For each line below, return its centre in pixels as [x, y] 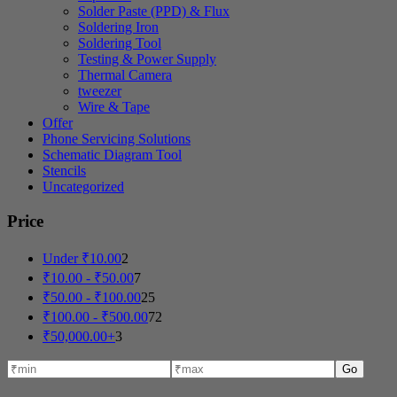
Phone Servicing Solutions [117, 139]
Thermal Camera [125, 75]
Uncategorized [83, 187]
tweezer [100, 91]
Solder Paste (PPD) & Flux [154, 12]
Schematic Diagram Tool [112, 155]
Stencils [64, 171]
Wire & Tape [114, 107]
